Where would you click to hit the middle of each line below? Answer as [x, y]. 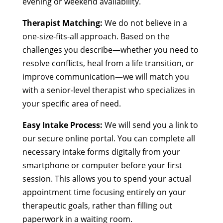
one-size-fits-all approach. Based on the [96, 36]
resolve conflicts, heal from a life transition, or [108, 63]
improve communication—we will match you [106, 76]
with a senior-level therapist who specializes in [109, 90]
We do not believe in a [145, 23]
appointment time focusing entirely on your [104, 192]
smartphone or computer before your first [102, 165]
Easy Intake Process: [62, 125]
